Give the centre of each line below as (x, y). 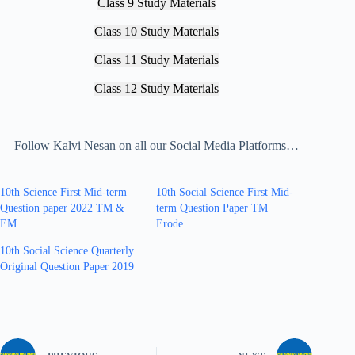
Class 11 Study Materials (156, 59)
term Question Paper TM (212, 208)
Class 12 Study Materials (156, 88)
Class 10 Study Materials (156, 31)
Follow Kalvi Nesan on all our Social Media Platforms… (156, 145)
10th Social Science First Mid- (225, 192)
